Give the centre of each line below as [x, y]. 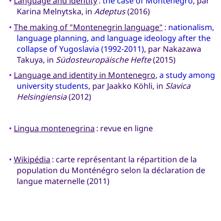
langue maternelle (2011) [63, 181]
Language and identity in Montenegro [84, 75]
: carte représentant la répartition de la [123, 159]
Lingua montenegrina [54, 128]
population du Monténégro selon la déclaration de [111, 170]
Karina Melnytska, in [55, 12]
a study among [187, 75]
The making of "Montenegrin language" [88, 27]
